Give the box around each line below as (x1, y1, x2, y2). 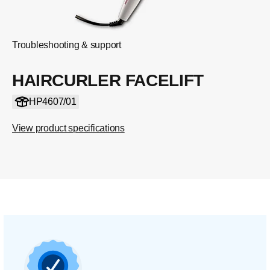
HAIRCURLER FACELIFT (12, 71, 204, 90)
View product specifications (12, 123, 125, 133)
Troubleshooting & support (12, 40, 121, 50)
